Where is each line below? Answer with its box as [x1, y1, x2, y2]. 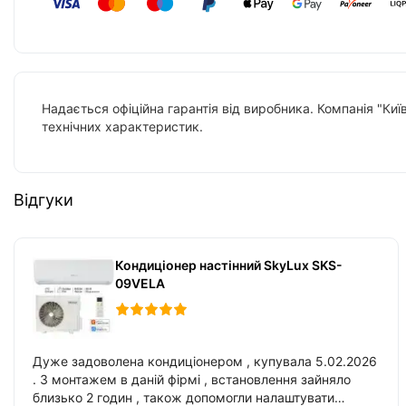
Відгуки [14, 190, 73, 210]
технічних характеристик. [42, 119, 203, 135]
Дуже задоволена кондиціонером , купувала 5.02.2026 [33, 353, 377, 370]
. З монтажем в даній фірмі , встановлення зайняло [33, 372, 121, 388]
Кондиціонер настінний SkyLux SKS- [114, 257, 343, 274]
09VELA [114, 275, 165, 292]
